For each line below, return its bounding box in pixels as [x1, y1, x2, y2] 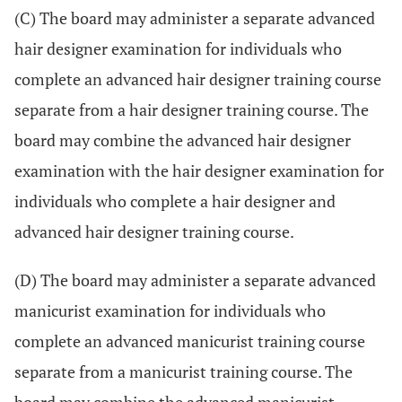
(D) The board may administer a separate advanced [14, 269, 376, 291]
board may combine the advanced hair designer [14, 129, 351, 151]
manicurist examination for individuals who [14, 300, 326, 321]
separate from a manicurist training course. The [14, 361, 353, 382]
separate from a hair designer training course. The [14, 99, 369, 120]
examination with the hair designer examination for [14, 160, 384, 181]
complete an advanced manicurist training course [14, 330, 365, 352]
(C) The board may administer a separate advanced [14, 7, 375, 29]
